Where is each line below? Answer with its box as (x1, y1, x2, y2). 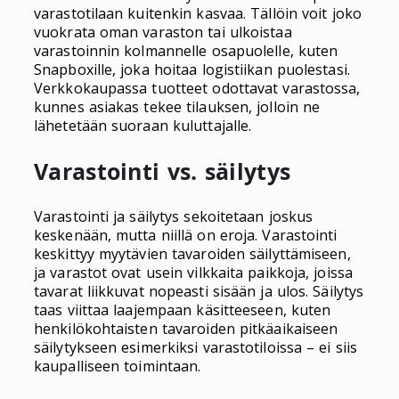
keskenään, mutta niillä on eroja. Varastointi (34, 225, 338, 246)
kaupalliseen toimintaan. (34, 356, 201, 377)
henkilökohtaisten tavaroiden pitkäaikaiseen (34, 319, 338, 339)
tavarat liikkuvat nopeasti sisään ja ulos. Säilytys (34, 281, 364, 302)
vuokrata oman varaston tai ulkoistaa (34, 22, 292, 43)
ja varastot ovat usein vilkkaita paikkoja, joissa (34, 263, 353, 283)
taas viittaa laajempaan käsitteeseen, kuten (34, 300, 331, 321)
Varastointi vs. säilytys (34, 156, 291, 187)
